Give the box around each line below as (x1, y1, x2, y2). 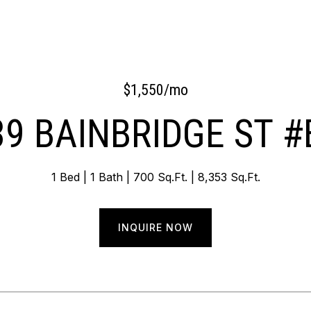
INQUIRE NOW (118, 221, 193, 233)
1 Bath (90, 170, 123, 184)
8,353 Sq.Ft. (197, 170, 260, 184)
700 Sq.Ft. (133, 170, 187, 184)
